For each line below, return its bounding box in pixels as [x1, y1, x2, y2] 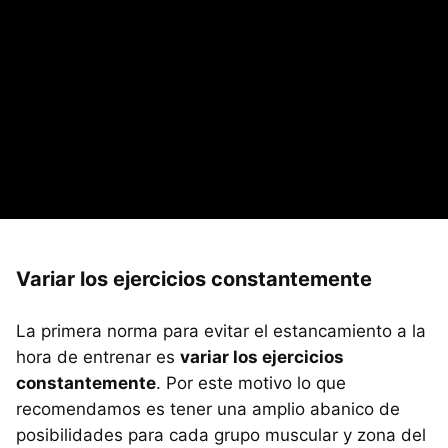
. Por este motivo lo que [156, 372, 346, 393]
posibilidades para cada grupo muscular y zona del [16, 424, 426, 445]
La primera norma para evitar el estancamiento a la [16, 320, 426, 341]
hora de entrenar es [16, 346, 180, 367]
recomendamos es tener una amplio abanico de [16, 398, 400, 419]
